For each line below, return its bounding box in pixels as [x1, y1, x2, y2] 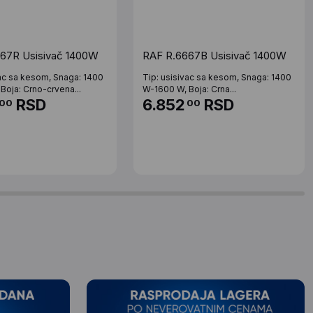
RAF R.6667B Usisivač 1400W [143, 49, 287, 62]
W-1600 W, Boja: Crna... [143, 84, 237, 94]
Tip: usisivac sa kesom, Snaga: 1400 [143, 72, 292, 82]
